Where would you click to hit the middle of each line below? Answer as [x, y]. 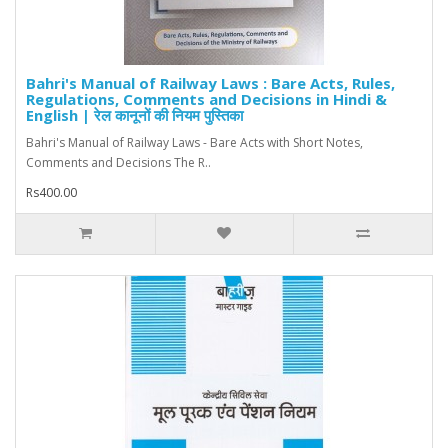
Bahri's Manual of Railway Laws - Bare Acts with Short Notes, [194, 143]
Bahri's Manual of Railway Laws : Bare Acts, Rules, [210, 83]
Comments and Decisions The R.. [118, 163]
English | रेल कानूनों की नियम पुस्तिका [134, 115]
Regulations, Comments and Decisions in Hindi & [206, 99]
